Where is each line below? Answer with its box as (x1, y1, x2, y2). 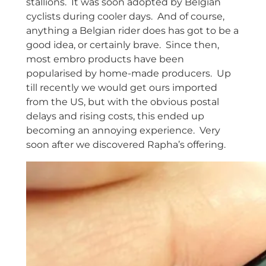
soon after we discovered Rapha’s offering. (26, 139, 226, 151)
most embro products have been (26, 53, 184, 65)
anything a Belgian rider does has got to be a (26, 25, 239, 37)
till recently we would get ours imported (26, 82, 217, 94)
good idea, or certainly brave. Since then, (26, 39, 219, 51)
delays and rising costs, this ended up (26, 110, 204, 122)
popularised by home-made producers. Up (26, 68, 231, 80)
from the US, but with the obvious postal (26, 96, 219, 108)
